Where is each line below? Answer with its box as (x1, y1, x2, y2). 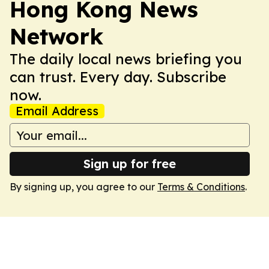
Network (10, 23, 103, 50)
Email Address (16, 103, 98, 118)
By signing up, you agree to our (10, 181, 157, 193)
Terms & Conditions (157, 181, 245, 193)
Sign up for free (83, 156, 176, 171)
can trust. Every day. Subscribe (10, 68, 226, 86)
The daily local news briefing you (10, 50, 242, 68)
